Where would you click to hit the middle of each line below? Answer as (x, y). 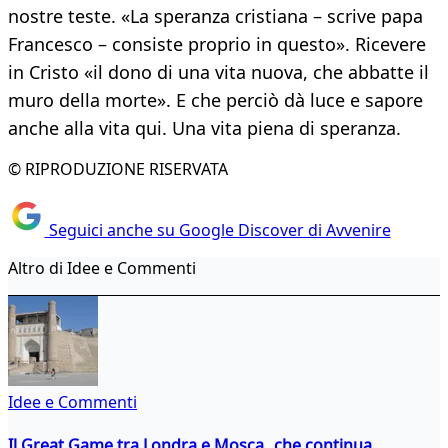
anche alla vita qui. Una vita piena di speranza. (204, 128)
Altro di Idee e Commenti (102, 267)
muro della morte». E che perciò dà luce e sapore (215, 100)
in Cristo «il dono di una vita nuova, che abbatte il (218, 72)
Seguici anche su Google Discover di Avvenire (217, 229)
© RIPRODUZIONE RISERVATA (118, 169)
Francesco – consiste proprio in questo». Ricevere (217, 44)
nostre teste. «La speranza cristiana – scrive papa (215, 16)
